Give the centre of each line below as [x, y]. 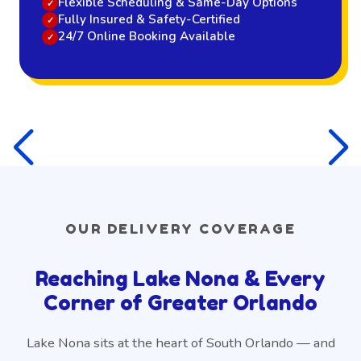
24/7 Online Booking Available [147, 37]
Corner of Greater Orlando [180, 303]
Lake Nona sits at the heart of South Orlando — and [180, 343]
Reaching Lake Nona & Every [180, 279]
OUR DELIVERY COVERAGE [180, 229]
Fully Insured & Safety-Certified [149, 20]
